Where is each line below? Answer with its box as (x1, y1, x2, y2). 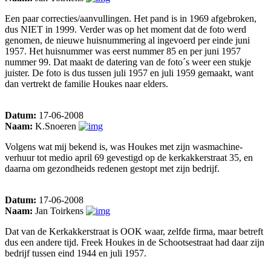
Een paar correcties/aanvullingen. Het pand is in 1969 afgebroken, (5, 13, 256, 24)
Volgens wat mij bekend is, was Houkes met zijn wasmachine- (5, 142, 243, 152)
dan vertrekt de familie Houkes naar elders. (5, 79, 168, 90)
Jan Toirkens (33, 206, 86, 217)
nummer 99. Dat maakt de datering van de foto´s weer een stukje (5, 57, 251, 68)
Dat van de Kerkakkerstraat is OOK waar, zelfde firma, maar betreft (5, 226, 263, 237)
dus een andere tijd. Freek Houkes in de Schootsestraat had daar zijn (5, 237, 264, 248)
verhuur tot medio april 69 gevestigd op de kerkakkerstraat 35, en (5, 152, 253, 163)
